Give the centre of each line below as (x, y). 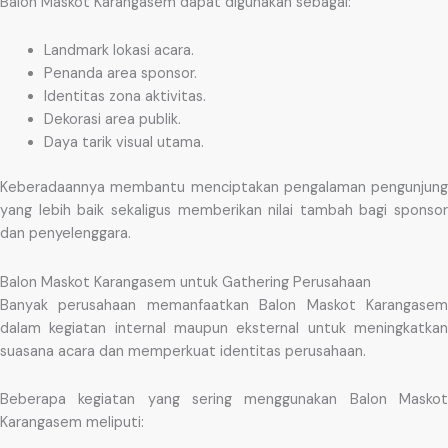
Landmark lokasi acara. (118, 51)
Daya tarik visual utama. (123, 143)
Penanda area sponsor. (120, 74)
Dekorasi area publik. (112, 120)
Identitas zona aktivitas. (124, 97)
